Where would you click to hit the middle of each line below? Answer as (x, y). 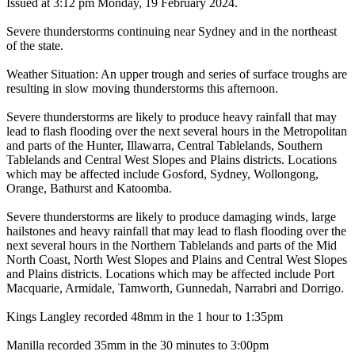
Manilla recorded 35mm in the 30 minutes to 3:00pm (137, 345)
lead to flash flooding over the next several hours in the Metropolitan (177, 132)
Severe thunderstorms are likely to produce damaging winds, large (171, 217)
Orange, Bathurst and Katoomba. (89, 189)
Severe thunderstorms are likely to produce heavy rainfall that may (172, 117)
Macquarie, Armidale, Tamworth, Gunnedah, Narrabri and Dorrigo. (175, 288)
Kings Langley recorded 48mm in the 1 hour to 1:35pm (145, 317)
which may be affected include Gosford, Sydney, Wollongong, (162, 174)
